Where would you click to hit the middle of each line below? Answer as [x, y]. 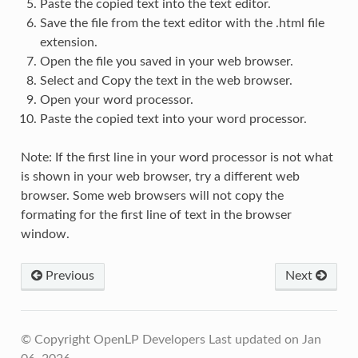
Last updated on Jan [265, 340]
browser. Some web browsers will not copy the [152, 196]
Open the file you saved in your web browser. [166, 62]
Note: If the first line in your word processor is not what [177, 158]
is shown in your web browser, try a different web [160, 177]
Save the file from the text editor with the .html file [182, 24]
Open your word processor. [116, 100]
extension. [68, 43]
